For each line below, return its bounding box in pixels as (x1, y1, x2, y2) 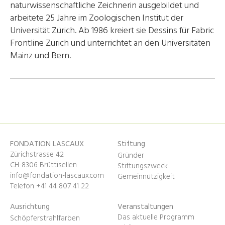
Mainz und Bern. (10, 48, 71, 63)
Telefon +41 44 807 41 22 (10, 180, 89, 193)
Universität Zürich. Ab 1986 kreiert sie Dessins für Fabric (10, 23, 214, 38)
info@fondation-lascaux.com (10, 170, 104, 182)
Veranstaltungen (117, 201, 173, 213)
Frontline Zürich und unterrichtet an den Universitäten (10, 36, 210, 51)
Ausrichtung (10, 201, 50, 213)
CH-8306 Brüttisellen (10, 159, 77, 172)
